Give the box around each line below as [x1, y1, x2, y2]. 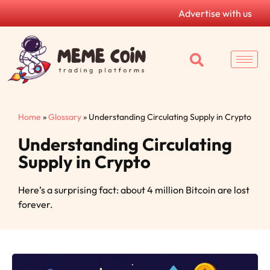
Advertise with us [178, 7, 252, 19]
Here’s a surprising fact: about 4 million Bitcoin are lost [18, 183, 250, 196]
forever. [18, 198, 53, 210]
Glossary [48, 111, 81, 122]
